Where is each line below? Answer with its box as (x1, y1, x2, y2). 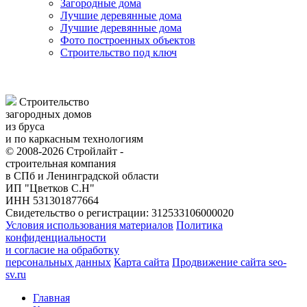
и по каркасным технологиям (5, 132, 143, 145)
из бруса (5, 120, 45, 132)
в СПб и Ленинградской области (5, 169, 159, 182)
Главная (33, 291, 70, 304)
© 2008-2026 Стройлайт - (5, 145, 123, 157)
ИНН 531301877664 (5, 194, 99, 206)
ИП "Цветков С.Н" (5, 182, 95, 194)
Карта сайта (114, 256, 169, 268)
